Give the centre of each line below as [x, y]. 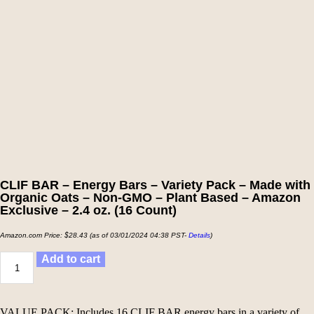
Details [199, 235]
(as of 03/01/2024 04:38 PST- [138, 235]
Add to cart [71, 259]
